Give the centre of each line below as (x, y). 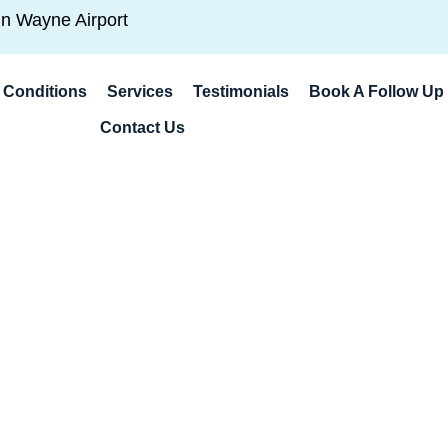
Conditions (45, 91)
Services (140, 91)
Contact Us (143, 127)
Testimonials (241, 91)
